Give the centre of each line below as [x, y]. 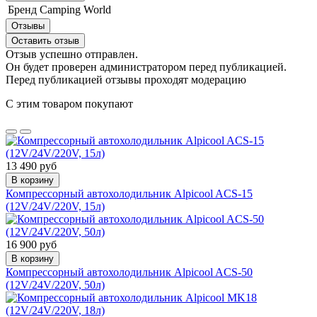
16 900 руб [31, 245]
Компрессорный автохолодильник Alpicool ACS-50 [129, 272]
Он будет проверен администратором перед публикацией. [146, 67]
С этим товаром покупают [69, 104]
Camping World [75, 10]
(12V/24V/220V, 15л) [55, 207]
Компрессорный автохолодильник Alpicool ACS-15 [129, 194]
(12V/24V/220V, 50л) [55, 285]
